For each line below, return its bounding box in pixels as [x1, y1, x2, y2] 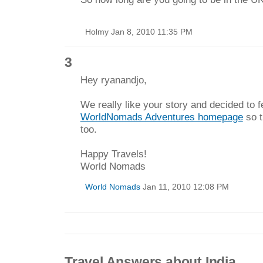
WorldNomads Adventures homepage [80, 111, 243, 123]
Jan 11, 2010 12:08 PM [140, 181, 229, 191]
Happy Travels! [80, 148, 147, 160]
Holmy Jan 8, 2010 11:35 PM [80, 27, 193, 37]
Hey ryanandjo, [80, 74, 147, 86]
